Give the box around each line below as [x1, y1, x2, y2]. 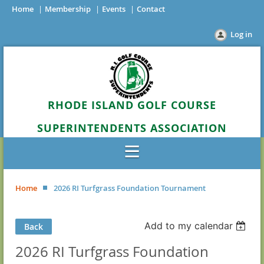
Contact [137, 4, 165, 14]
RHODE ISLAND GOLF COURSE [48, 98, 216, 113]
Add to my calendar [144, 220, 233, 232]
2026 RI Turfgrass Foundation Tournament [54, 183, 206, 193]
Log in [230, 29, 252, 39]
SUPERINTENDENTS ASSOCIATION [37, 121, 227, 136]
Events [102, 4, 126, 14]
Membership [45, 4, 91, 14]
